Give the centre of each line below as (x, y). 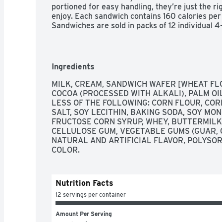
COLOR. (66, 150)
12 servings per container (91, 194)
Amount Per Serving (84, 214)
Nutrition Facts (84, 183)
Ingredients (73, 66)
